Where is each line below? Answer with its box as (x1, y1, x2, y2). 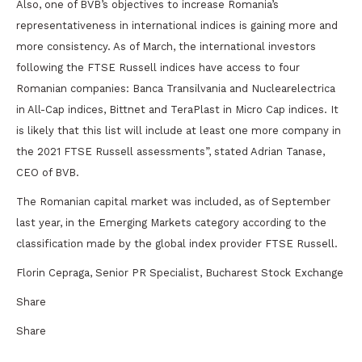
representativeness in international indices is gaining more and (16, 19, 338, 32)
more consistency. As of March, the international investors (16, 40, 316, 53)
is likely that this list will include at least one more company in (16, 124, 341, 137)
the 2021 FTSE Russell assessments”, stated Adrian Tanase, (16, 145, 325, 158)
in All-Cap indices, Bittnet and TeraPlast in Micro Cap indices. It (16, 103, 339, 116)
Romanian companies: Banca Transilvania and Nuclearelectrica (16, 82, 335, 95)
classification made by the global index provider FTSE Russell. (16, 237, 338, 250)
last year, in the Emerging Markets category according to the (16, 216, 326, 229)
